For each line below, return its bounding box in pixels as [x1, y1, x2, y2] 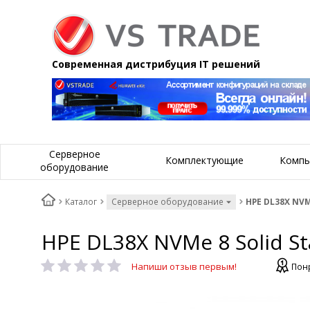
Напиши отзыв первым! [131, 260, 237, 273]
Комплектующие [165, 154, 244, 167]
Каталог [65, 196, 97, 208]
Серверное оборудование [111, 196, 224, 208]
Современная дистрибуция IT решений [52, 57, 260, 71]
